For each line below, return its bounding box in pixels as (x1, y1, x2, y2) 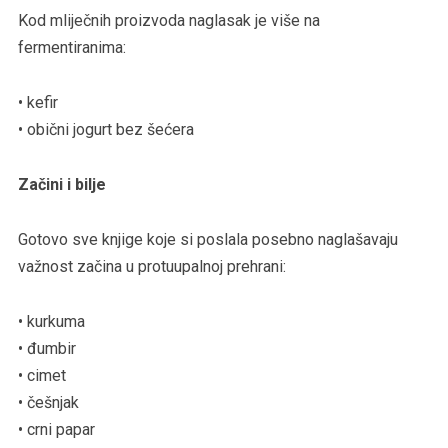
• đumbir (17, 338, 76, 358)
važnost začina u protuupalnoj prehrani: (17, 256, 286, 276)
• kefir (17, 92, 58, 112)
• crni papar (17, 419, 95, 439)
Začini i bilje (17, 174, 106, 194)
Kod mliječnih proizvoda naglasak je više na (17, 10, 320, 30)
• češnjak (17, 392, 79, 412)
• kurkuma (17, 311, 85, 331)
